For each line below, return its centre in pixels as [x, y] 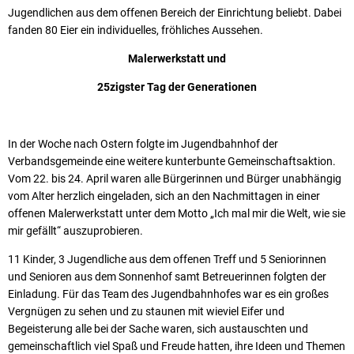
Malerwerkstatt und [177, 58]
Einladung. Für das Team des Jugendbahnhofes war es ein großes [168, 294]
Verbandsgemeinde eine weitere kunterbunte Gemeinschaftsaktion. [172, 161]
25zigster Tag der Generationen [177, 87]
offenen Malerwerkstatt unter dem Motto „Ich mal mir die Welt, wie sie [177, 213]
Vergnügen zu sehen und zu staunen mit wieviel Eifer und [146, 311]
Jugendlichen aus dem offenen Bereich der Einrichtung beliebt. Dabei [175, 12]
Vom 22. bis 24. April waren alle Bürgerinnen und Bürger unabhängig [175, 178]
